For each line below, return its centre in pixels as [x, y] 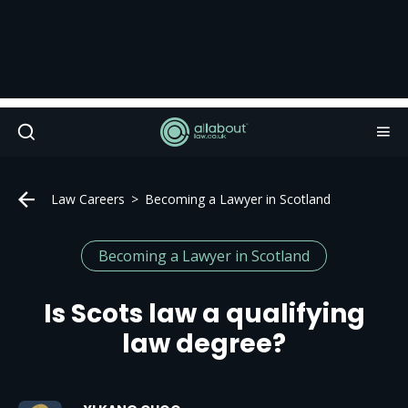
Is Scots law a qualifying [204, 314]
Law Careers [88, 199]
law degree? [204, 344]
